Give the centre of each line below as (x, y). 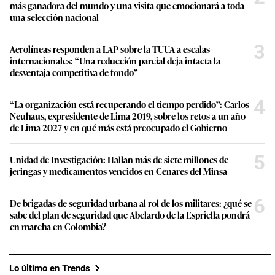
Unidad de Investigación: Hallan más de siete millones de (119, 160)
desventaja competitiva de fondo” (74, 72)
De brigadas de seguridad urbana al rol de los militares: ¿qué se (131, 203)
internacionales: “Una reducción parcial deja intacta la (115, 61)
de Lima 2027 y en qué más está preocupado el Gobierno (118, 128)
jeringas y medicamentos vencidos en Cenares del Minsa (118, 171)
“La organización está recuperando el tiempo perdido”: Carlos (130, 104)
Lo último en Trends (50, 268)
